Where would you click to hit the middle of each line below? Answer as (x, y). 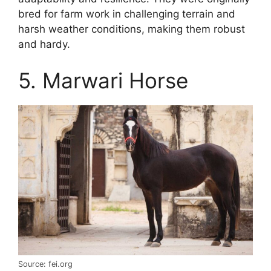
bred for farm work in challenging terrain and (127, 14)
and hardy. (44, 44)
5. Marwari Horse (103, 80)
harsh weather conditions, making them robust (132, 29)
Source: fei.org (45, 264)
